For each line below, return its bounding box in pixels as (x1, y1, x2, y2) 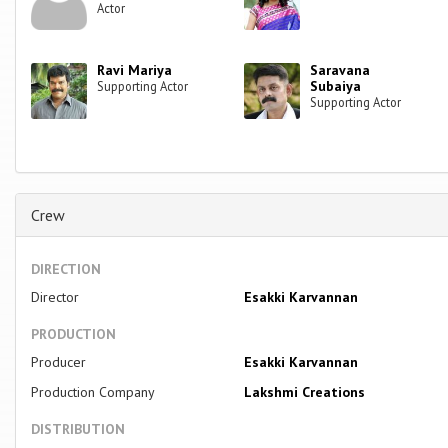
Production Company (31, 382, 155, 401)
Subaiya (310, 76, 362, 95)
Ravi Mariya (97, 60, 173, 79)
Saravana (310, 60, 371, 79)
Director (31, 287, 79, 306)
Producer (31, 352, 86, 371)
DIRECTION (31, 259, 101, 278)
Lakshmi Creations (244, 382, 366, 401)
